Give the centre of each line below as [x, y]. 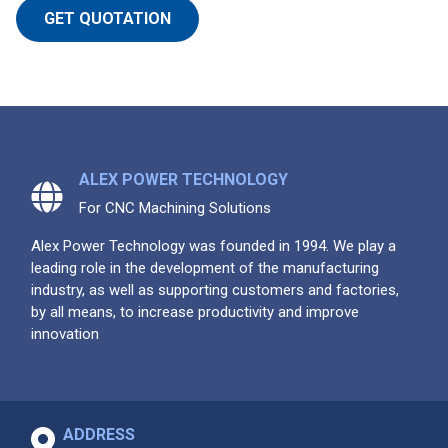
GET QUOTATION [108, 19]
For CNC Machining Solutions [175, 207]
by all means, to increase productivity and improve [195, 311]
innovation [65, 333]
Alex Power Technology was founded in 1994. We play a [213, 245]
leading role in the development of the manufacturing [205, 267]
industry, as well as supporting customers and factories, [215, 289]
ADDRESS [99, 434]
